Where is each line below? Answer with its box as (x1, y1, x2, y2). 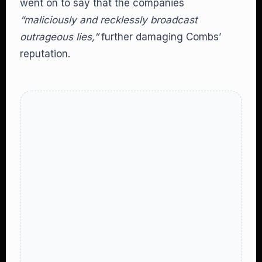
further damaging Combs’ (98, 31, 221, 43)
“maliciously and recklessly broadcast (20, 14, 198, 26)
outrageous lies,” (20, 31, 98, 43)
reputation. (20, 48, 70, 60)
